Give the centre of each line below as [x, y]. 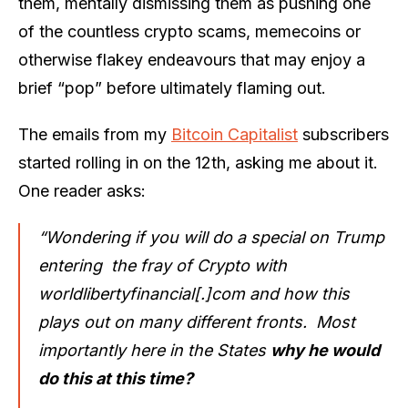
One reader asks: [82, 190]
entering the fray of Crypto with [163, 265]
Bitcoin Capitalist [235, 134]
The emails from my [95, 134]
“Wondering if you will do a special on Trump [211, 237]
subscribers [343, 134]
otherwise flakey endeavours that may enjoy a [192, 59]
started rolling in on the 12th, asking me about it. [198, 162]
